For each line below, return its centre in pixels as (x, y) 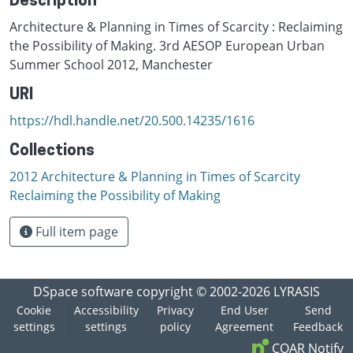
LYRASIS (297, 291)
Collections (52, 151)
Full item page (75, 231)
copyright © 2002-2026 (203, 291)
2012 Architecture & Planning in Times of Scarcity (155, 176)
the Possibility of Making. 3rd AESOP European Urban (167, 45)
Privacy (176, 310)
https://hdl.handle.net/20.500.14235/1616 (132, 120)
